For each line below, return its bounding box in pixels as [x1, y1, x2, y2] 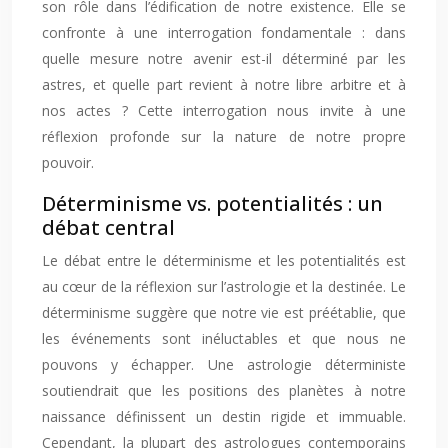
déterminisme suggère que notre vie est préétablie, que [42, 303, 406, 322]
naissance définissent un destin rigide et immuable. [42, 407, 406, 426]
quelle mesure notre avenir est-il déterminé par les [42, 49, 406, 68]
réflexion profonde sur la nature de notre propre [42, 127, 406, 146]
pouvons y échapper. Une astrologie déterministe [42, 355, 406, 374]
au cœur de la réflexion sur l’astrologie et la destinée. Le [42, 277, 406, 296]
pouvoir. [42, 153, 94, 172]
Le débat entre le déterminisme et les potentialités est [42, 251, 406, 270]
